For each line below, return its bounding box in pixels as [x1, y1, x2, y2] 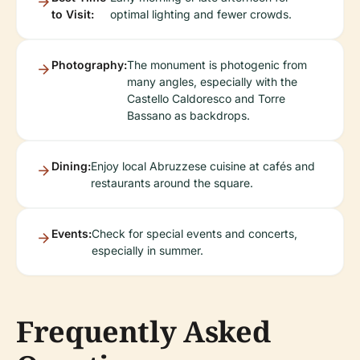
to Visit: [51, 7, 94, 22]
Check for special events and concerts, [92, 227, 297, 241]
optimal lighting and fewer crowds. [110, 7, 292, 22]
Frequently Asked [16, 312, 271, 352]
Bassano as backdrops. [127, 108, 250, 123]
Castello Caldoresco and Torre [127, 92, 285, 106]
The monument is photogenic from [127, 58, 307, 72]
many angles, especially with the [127, 75, 297, 89]
